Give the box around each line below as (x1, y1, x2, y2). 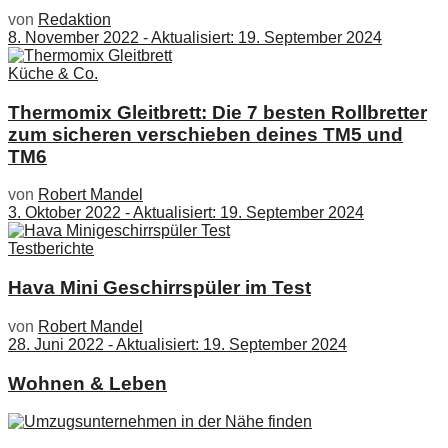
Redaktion (38, 11, 111, 28)
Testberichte (8, 240, 94, 258)
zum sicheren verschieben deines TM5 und (8, 123, 403, 145)
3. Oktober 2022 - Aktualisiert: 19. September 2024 (8, 204, 364, 222)
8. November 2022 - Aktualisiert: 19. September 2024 (8, 29, 382, 46)
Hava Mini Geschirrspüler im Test (8, 277, 311, 299)
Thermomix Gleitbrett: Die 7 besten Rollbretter (8, 101, 427, 123)
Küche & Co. (8, 65, 98, 82)
